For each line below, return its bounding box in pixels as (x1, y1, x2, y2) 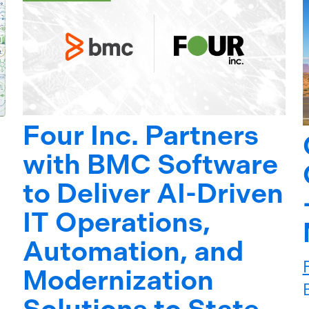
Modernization (23, 264, 215, 297)
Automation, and (23, 235, 244, 268)
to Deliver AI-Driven (23, 177, 284, 210)
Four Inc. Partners (23, 119, 259, 152)
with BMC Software (23, 148, 279, 181)
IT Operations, (23, 206, 211, 239)
